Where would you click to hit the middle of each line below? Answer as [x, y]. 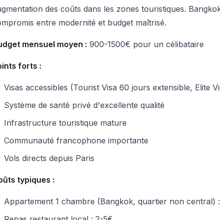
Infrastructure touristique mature [65, 123]
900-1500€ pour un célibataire [145, 44]
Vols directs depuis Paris [49, 158]
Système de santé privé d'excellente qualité [84, 105]
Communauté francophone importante [76, 140]
